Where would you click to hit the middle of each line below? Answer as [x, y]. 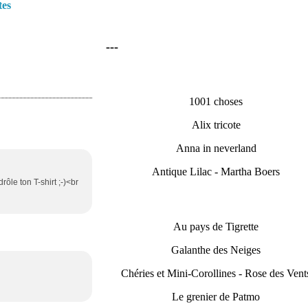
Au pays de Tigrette [216, 227]
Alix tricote [216, 125]
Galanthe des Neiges [216, 250]
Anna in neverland [216, 148]
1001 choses [216, 101]
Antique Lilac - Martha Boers [216, 172]
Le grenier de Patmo [216, 297]
